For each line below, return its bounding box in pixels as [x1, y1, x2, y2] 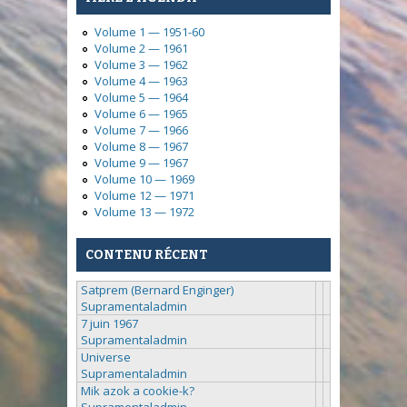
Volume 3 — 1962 [94, 56, 188, 74]
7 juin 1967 [81, 314, 138, 332]
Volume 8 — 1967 [94, 138, 188, 155]
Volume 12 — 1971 [94, 187, 194, 204]
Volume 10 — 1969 [94, 171, 194, 188]
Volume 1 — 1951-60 [94, 24, 204, 41]
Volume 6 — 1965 [94, 105, 188, 123]
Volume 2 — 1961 [94, 40, 188, 57]
